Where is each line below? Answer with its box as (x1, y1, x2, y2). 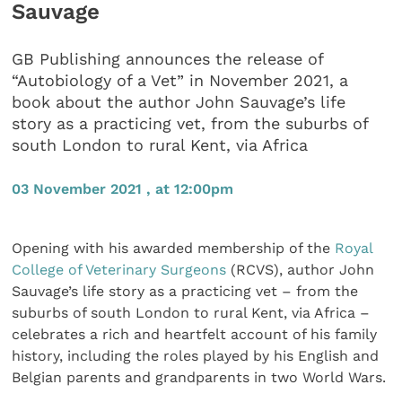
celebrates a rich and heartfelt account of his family (12, 325, 378, 343)
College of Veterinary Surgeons (12, 260, 227, 278)
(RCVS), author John (226, 260, 375, 278)
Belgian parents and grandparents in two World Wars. (12, 368, 387, 386)
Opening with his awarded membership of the (12, 239, 336, 257)
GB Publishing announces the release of (12, 49, 324, 69)
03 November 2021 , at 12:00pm (12, 179, 234, 197)
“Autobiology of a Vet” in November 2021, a (12, 71, 349, 91)
